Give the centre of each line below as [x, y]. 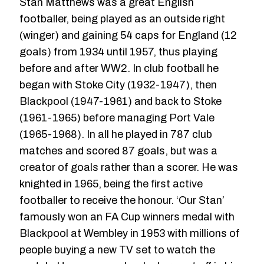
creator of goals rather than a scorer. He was [129, 167]
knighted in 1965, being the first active [111, 184]
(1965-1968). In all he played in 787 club [116, 134]
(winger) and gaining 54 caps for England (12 [128, 35]
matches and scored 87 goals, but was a [118, 151]
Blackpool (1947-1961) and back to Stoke [121, 101]
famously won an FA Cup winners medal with [127, 217]
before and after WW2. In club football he [119, 68]
